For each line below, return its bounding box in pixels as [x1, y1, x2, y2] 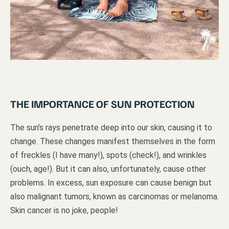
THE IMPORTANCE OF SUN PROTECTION [10, 97, 195, 111]
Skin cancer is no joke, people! [10, 205, 118, 216]
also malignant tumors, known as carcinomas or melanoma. [10, 192, 219, 202]
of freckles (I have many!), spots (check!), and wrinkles [10, 150, 207, 161]
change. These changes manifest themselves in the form [10, 136, 215, 147]
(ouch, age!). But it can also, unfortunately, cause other [10, 164, 206, 174]
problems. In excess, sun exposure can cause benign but [10, 178, 212, 188]
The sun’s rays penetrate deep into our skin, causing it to [10, 123, 212, 133]
